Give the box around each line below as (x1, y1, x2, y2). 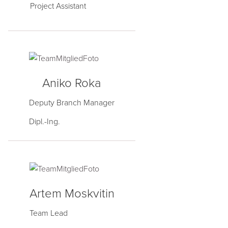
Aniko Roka (42, 76, 101, 91)
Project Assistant (30, 1, 86, 12)
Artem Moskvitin (29, 186, 115, 201)
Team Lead (29, 208, 68, 218)
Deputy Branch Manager (29, 98, 115, 108)
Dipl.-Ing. (29, 117, 60, 127)
